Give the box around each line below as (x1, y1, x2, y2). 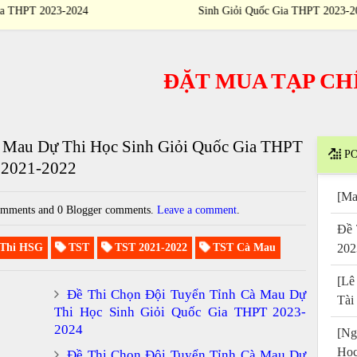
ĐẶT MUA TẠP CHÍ (111, 68, 310, 93)
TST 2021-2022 (111, 241, 187, 253)
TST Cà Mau (209, 241, 276, 253)
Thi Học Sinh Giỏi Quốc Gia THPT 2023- (54, 304, 307, 320)
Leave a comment (157, 203, 237, 216)
